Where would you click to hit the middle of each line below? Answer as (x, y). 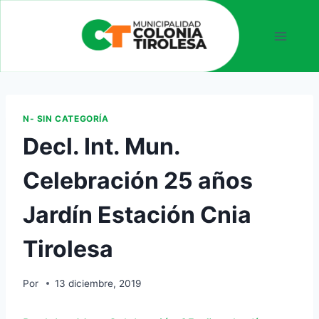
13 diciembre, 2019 (98, 283)
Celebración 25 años (138, 181)
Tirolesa (68, 249)
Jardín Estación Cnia (137, 215)
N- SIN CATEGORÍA (66, 119)
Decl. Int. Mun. (101, 146)
